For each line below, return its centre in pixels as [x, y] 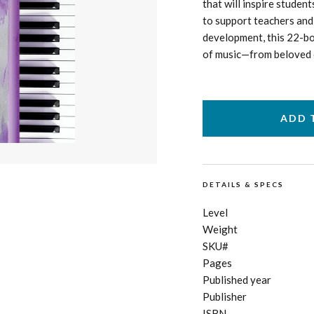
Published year [237, 279]
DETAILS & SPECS [243, 184]
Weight [220, 229]
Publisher [225, 296]
